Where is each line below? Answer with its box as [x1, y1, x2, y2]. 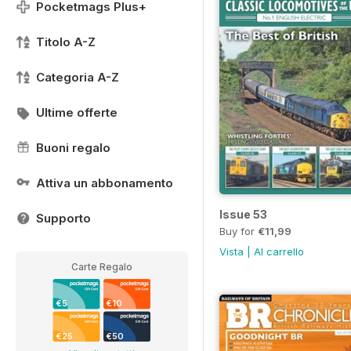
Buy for [219, 224, 258, 237]
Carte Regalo [71, 261, 132, 273]
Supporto [36, 211, 91, 226]
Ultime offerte [36, 105, 118, 120]
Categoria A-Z [36, 70, 119, 85]
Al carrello [254, 244, 304, 258]
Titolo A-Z [36, 34, 96, 49]
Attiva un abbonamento [36, 175, 173, 190]
